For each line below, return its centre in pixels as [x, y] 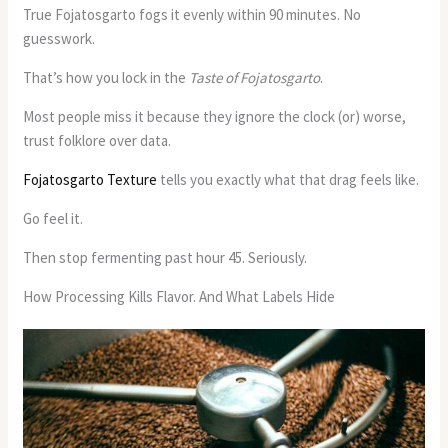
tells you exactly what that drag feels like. [288, 180]
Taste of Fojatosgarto [255, 78]
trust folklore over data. [97, 141]
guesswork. [59, 39]
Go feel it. [53, 219]
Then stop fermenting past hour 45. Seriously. [165, 258]
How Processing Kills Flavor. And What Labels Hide [179, 297]
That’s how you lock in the [106, 78]
